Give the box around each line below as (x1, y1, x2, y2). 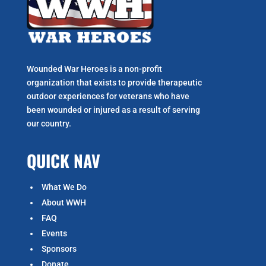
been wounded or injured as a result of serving (26, 104, 200, 115)
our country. (26, 118, 71, 128)
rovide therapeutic (132, 77, 202, 87)
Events (41, 228, 67, 238)
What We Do (41, 182, 87, 192)
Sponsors (41, 243, 77, 254)
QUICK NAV (26, 148, 100, 173)
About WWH (41, 197, 86, 207)
